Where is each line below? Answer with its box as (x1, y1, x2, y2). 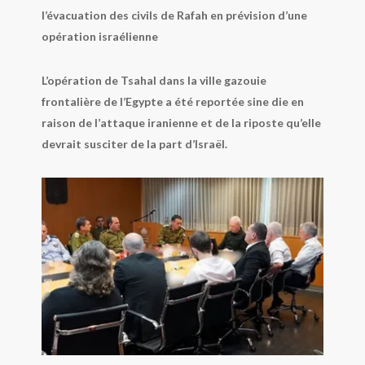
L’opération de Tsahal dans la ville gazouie (41, 73, 266, 88)
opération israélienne (41, 29, 158, 44)
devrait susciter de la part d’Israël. (41, 137, 227, 152)
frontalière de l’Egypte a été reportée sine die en (41, 95, 304, 109)
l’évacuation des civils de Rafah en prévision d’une (41, 8, 307, 23)
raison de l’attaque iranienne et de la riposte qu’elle (41, 116, 321, 130)
